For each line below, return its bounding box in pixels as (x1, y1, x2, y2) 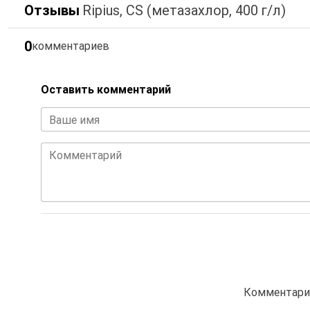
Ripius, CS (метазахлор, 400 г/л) (82, 2, 286, 19)
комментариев (31, 39, 109, 53)
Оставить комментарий (40, 83, 171, 97)
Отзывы (24, 2, 80, 19)
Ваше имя (48, 113, 100, 127)
